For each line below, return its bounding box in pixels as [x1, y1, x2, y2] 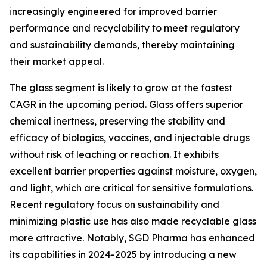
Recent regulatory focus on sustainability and [10, 198, 219, 210]
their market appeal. [10, 55, 106, 67]
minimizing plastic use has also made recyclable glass [10, 215, 256, 227]
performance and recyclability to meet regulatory [10, 21, 240, 34]
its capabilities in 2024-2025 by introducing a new [10, 248, 237, 260]
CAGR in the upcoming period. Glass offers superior [10, 98, 243, 110]
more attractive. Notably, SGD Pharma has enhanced [10, 231, 255, 244]
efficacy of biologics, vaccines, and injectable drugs [10, 131, 250, 144]
